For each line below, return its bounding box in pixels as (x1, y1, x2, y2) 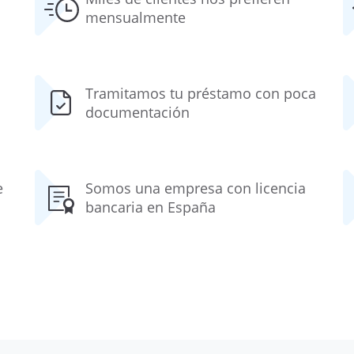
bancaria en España (85, 198, 216, 217)
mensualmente (85, 8, 186, 27)
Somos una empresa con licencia (85, 179, 306, 198)
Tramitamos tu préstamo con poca (85, 84, 316, 103)
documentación (85, 103, 190, 122)
